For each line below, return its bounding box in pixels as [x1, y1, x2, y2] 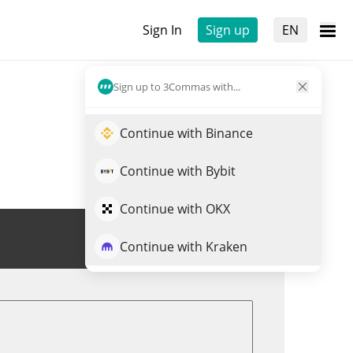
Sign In [143, 21, 182, 39]
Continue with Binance [120, 124, 253, 142]
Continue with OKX [120, 200, 230, 217]
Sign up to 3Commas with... [113, 79, 240, 94]
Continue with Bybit [120, 162, 236, 180]
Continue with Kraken [120, 238, 247, 255]
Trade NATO [169, 230, 241, 247]
